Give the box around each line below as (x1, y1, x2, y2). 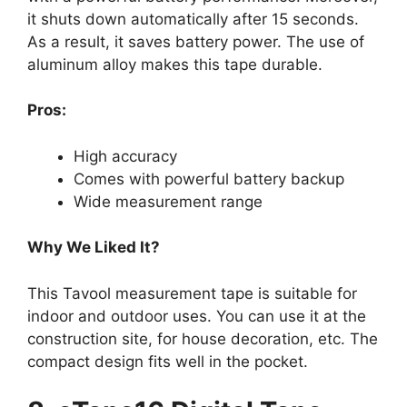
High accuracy (74, 146, 177, 165)
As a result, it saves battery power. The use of (27, 32, 364, 51)
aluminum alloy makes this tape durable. (27, 55, 323, 74)
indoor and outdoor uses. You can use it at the (27, 306, 366, 325)
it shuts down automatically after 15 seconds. (27, 9, 359, 28)
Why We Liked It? (27, 238, 160, 257)
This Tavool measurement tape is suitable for (27, 283, 357, 303)
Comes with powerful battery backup (74, 169, 344, 188)
